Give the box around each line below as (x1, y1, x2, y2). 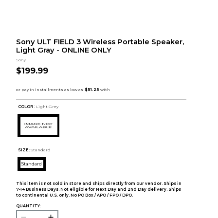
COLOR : (18, 104, 36, 109)
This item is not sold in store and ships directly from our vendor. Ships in (16, 181, 182, 186)
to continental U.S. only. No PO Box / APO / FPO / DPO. (16, 192, 133, 198)
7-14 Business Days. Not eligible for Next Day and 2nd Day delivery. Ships (16, 186, 181, 192)
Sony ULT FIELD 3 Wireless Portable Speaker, (16, 37, 184, 47)
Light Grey (36, 104, 59, 109)
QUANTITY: (16, 203, 41, 208)
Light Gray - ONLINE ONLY (16, 46, 111, 55)
